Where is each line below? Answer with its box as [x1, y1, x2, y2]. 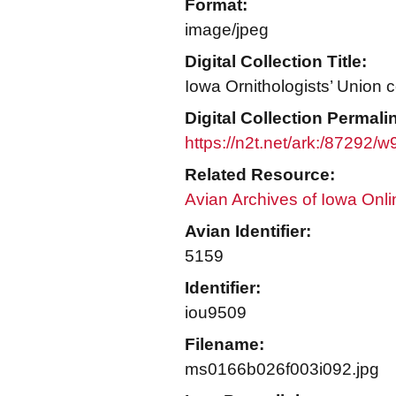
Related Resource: [185, 165, 335, 184]
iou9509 [185, 303, 247, 322]
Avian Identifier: [185, 222, 311, 240]
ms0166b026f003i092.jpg [185, 360, 379, 378]
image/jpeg [185, 20, 269, 39]
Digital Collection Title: [185, 52, 367, 71]
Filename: [185, 335, 264, 354]
